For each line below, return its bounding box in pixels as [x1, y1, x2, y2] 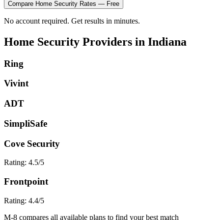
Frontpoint [4, 176, 48, 187]
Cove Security [4, 138, 60, 149]
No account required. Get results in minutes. [4, 16, 140, 25]
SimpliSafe [4, 118, 47, 129]
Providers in [80, 35, 148, 48]
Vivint [4, 78, 28, 89]
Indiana [148, 35, 187, 48]
